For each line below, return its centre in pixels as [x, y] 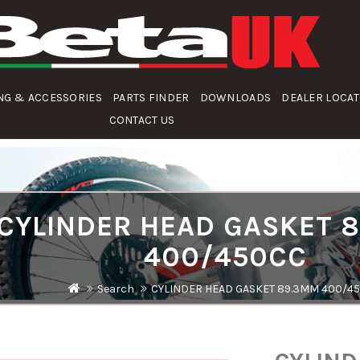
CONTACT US [142, 120]
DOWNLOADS [235, 98]
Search [116, 288]
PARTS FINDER [151, 98]
